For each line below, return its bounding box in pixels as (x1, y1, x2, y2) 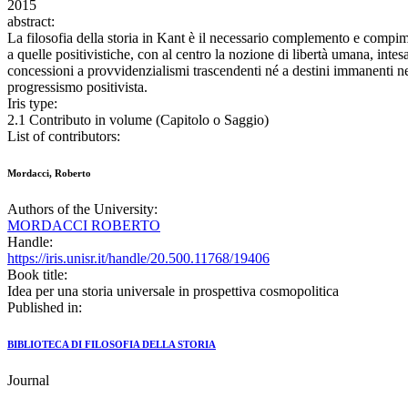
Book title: (7, 267, 67, 283)
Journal (7, 372, 49, 389)
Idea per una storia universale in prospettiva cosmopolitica (7, 283, 339, 300)
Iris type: (7, 96, 57, 112)
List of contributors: (7, 128, 120, 145)
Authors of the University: (7, 201, 158, 218)
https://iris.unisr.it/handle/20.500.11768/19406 (7, 250, 270, 267)
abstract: (7, 14, 55, 30)
